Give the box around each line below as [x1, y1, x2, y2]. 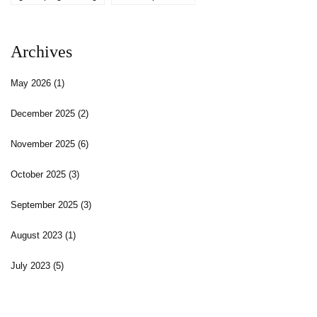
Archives [11, 42, 72, 62]
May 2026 [11, 78, 54, 89]
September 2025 [11, 200, 81, 211]
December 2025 [11, 108, 78, 120]
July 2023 [11, 260, 53, 272]
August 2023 [11, 230, 65, 241]
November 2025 [11, 139, 78, 150]
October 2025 [11, 169, 69, 180]
